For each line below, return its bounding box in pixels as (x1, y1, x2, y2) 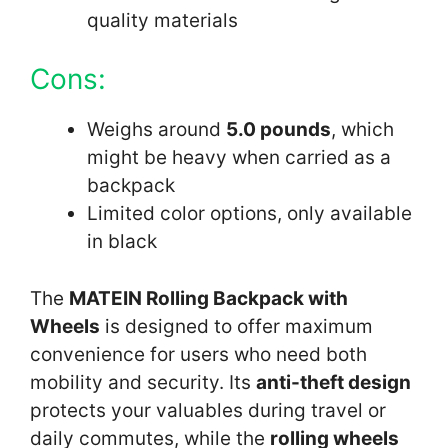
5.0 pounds (226, 118, 331, 142)
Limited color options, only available (87, 202, 412, 226)
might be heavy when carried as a (87, 146, 391, 170)
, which (331, 118, 394, 142)
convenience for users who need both (30, 342, 367, 366)
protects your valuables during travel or (30, 398, 386, 422)
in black (87, 230, 157, 254)
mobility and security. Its (30, 370, 256, 394)
